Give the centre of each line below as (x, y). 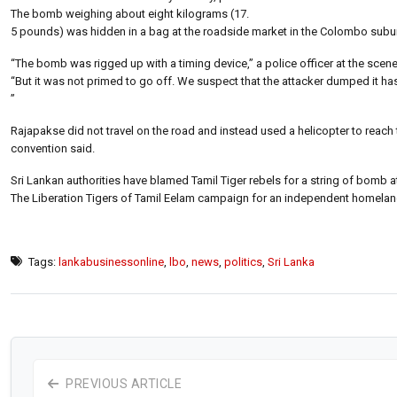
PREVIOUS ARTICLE (122, 383)
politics (243, 261)
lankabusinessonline (111, 261)
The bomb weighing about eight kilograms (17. (130, 13)
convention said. (53, 148)
